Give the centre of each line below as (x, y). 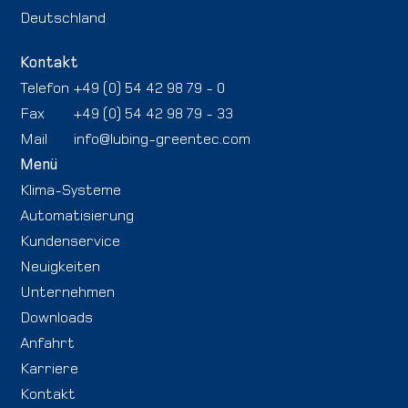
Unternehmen (68, 292)
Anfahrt (48, 343)
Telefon (45, 88)
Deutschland (63, 18)
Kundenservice (71, 241)
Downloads (57, 317)
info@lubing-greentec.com (163, 139)
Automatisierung (77, 215)
